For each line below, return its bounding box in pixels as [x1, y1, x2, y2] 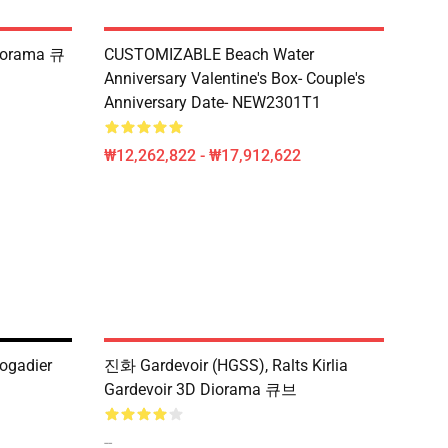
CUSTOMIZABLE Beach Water [104, 45, 314, 64]
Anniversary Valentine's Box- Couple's [104, 69, 365, 88]
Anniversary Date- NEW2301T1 [104, 93, 321, 112]
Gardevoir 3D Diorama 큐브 [104, 380, 297, 399]
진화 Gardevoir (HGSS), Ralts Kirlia [104, 356, 348, 375]
